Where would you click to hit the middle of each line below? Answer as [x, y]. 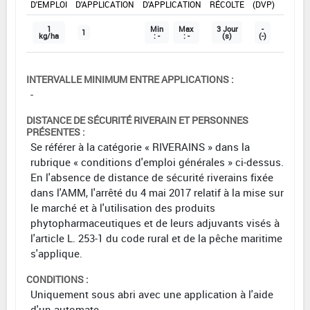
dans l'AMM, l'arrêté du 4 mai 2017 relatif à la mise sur [157, 193]
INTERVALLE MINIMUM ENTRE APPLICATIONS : [130, 80]
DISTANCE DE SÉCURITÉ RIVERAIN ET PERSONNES [137, 120]
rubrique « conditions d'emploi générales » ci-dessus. [157, 162]
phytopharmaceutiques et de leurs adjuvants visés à [155, 223]
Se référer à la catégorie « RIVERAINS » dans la [140, 147]
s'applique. [56, 254]
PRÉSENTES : [56, 132]
